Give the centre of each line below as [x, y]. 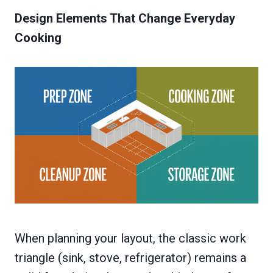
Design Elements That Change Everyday [125, 18]
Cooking [38, 38]
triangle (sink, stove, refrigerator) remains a [130, 258]
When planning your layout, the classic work [130, 239]
